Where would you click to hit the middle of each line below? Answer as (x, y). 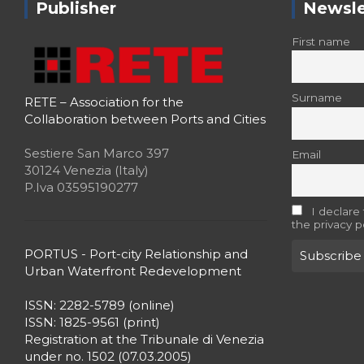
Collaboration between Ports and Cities (145, 119)
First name (321, 41)
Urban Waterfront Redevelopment (133, 271)
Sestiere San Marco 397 (97, 153)
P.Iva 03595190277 (81, 187)
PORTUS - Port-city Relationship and (136, 253)
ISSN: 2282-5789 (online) (100, 305)
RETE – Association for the (104, 102)
